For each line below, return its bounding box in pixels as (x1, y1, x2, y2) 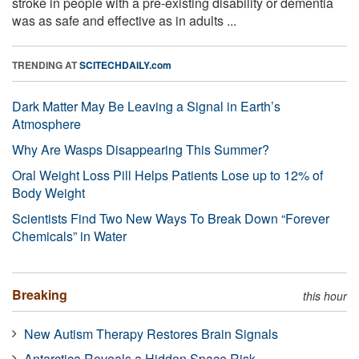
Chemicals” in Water (12, 226, 127, 245)
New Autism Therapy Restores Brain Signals (24, 324, 278, 343)
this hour (303, 287, 347, 304)
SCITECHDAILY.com (79, 57, 171, 72)
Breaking (12, 284, 67, 304)
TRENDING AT (12, 57, 79, 72)
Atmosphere (12, 114, 81, 133)
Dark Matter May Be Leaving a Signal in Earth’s (12, 96, 280, 115)
